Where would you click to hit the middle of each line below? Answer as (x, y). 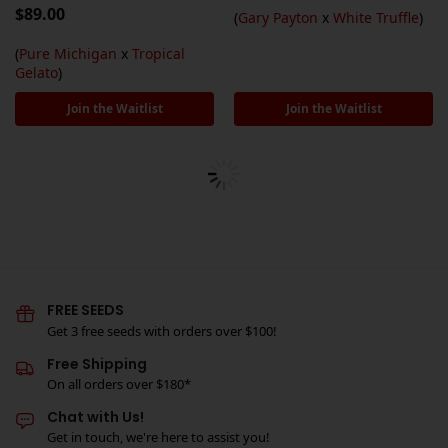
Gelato (36, 73)
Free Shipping (97, 363)
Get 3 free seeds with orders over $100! (162, 330)
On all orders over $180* (119, 383)
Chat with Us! (95, 416)
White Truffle (376, 18)
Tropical (158, 54)
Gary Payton (278, 18)
